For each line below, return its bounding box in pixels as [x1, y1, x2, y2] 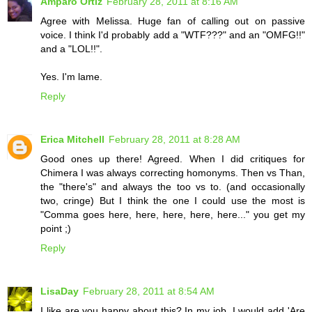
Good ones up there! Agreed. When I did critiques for [40, 153, 305, 165]
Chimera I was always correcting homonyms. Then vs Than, [40, 167, 305, 179]
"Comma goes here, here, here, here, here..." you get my [40, 209, 305, 221]
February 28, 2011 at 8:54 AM [83, 286, 214, 297]
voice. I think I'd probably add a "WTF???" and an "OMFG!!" [40, 29, 305, 41]
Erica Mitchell [40, 134, 104, 146]
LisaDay [40, 286, 79, 297]
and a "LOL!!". [40, 43, 102, 55]
